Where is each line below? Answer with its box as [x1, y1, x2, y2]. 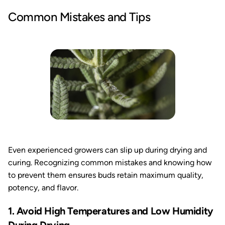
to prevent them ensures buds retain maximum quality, [8, 170, 203, 180]
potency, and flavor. [8, 183, 78, 192]
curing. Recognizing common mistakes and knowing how [8, 158, 212, 167]
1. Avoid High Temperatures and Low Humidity [8, 205, 213, 217]
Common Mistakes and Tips [8, 10, 151, 24]
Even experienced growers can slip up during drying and [8, 145, 207, 155]
